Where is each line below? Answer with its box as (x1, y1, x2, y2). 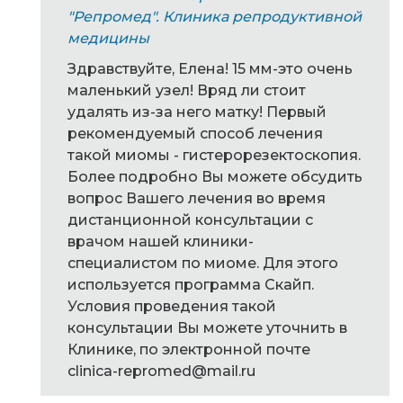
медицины (67, 30, 149, 48)
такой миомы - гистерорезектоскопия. (67, 147, 361, 165)
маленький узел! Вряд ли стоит (67, 82, 306, 100)
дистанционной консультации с (67, 211, 313, 229)
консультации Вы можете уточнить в (67, 319, 347, 337)
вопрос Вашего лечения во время (67, 190, 326, 208)
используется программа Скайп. (67, 276, 314, 294)
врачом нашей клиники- (67, 233, 254, 251)
